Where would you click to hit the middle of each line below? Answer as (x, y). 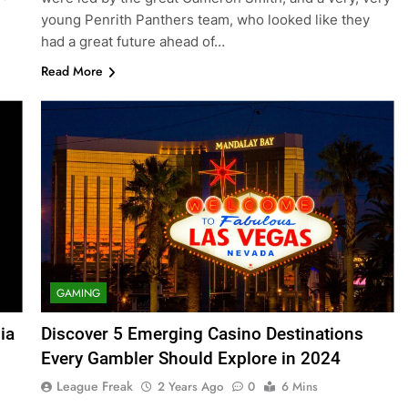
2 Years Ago (190, 387)
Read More (71, 71)
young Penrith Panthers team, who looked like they (205, 20)
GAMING (78, 294)
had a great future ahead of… (133, 42)
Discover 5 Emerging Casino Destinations (202, 334)
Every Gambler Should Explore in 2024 (190, 359)
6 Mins (299, 387)
